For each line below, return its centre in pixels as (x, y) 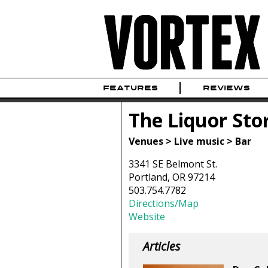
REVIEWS (226, 88)
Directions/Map (163, 203)
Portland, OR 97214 (171, 177)
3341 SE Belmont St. (173, 164)
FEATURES (130, 88)
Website (147, 216)
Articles (161, 246)
